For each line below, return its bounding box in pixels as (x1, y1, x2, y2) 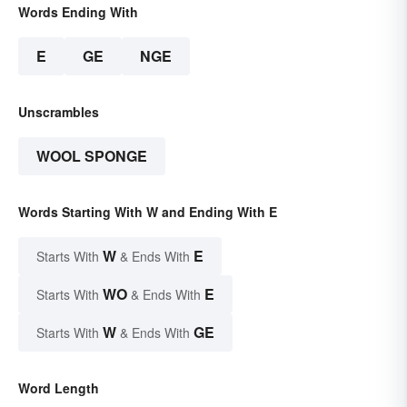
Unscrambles (18, 103, 99, 122)
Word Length (18, 379, 99, 398)
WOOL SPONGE (36, 145, 147, 167)
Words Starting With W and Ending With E (18, 203, 277, 222)
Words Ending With (18, 3, 138, 22)
